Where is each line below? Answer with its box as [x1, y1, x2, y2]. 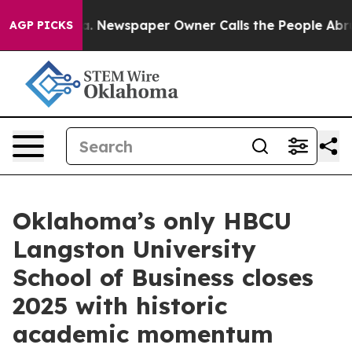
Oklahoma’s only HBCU [13, 206, 291, 236]
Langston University [13, 234, 256, 264]
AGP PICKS [9, 18, 73, 32]
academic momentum [13, 319, 273, 349]
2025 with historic [13, 291, 227, 321]
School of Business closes [13, 262, 313, 292]
